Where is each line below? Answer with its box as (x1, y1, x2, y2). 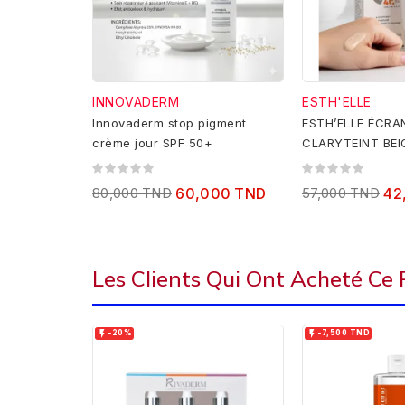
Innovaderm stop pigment (92, 116, 247, 131)
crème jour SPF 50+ (92, 136, 212, 151)
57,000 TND (302, 184, 380, 202)
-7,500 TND (317, 328, 370, 338)
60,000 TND (175, 184, 267, 203)
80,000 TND (92, 184, 172, 202)
